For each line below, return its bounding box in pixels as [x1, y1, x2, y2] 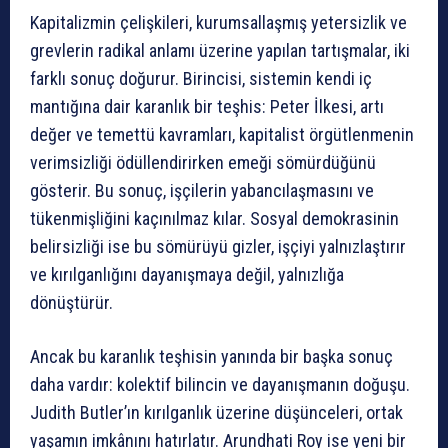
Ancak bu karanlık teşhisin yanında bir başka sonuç [30, 346, 393, 368]
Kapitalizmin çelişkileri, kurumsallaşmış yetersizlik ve [30, 12, 407, 34]
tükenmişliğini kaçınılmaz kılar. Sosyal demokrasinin [30, 208, 399, 230]
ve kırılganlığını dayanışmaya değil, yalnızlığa [30, 264, 344, 286]
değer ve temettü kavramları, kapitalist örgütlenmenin [30, 124, 414, 146]
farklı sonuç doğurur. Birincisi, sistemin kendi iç [30, 68, 372, 90]
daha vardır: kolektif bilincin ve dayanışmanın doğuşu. [30, 374, 410, 396]
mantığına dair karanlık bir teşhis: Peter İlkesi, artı [30, 96, 384, 118]
